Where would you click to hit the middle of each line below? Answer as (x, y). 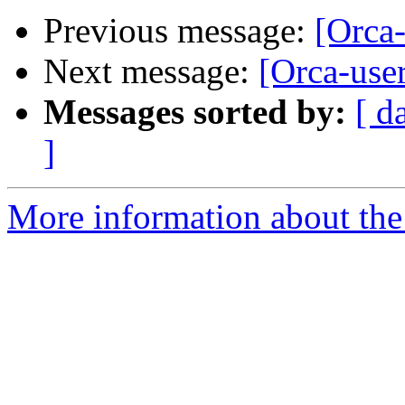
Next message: (151, 71)
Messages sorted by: (195, 112)
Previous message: (179, 31)
